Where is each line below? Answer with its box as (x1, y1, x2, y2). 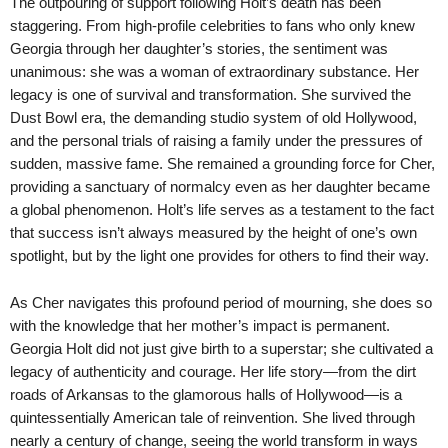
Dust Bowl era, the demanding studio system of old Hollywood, (10, 108, 417, 126)
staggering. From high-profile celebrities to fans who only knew (10, 16, 415, 34)
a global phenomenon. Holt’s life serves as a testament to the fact (10, 200, 434, 218)
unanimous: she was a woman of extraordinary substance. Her (10, 62, 419, 80)
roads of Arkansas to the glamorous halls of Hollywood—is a (10, 385, 402, 403)
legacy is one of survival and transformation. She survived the (10, 85, 411, 103)
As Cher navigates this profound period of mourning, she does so (10, 293, 432, 311)
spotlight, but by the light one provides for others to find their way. (10, 246, 429, 264)
